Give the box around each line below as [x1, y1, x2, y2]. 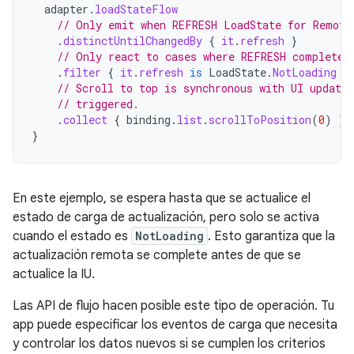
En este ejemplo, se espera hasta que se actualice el [13, 190, 311, 206]
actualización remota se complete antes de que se [13, 247, 301, 263]
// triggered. [57, 96, 139, 111]
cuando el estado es [13, 228, 131, 244]
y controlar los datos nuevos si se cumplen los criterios [13, 336, 326, 352]
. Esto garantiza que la [208, 228, 335, 244]
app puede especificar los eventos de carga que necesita [13, 317, 337, 333]
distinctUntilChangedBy [63, 33, 202, 48]
